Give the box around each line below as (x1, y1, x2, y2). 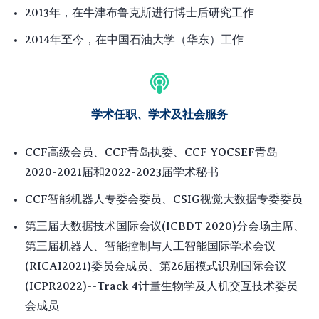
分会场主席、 (236, 219, 305, 233)
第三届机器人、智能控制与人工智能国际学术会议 (25, 239, 276, 253)
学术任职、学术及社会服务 (91, 108, 228, 121)
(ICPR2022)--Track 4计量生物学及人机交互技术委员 (25, 280, 298, 293)
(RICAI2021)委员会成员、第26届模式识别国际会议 (25, 260, 286, 273)
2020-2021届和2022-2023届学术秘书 (25, 166, 219, 179)
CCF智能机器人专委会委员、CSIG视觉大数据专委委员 (25, 193, 303, 206)
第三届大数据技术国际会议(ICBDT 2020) (25, 220, 236, 233)
